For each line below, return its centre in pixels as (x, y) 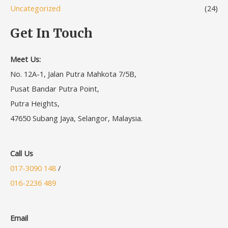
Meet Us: (25, 59)
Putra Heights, (35, 103)
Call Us (22, 153)
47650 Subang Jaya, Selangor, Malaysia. (76, 118)
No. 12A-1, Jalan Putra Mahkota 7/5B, (73, 74)
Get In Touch (51, 34)
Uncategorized (35, 8)
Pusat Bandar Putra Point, (55, 88)
